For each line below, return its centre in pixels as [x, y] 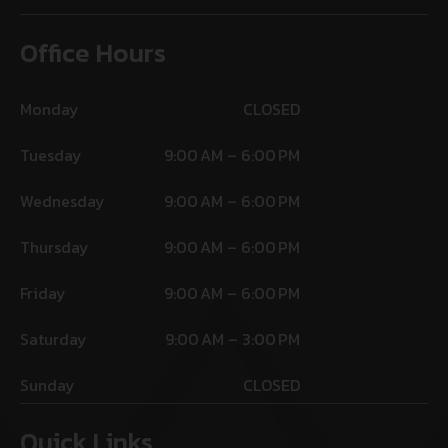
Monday [49, 109]
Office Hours [93, 53]
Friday [43, 293]
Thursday [54, 247]
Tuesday [51, 155]
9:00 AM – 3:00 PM [232, 339]
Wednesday [62, 201]
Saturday [53, 339]
